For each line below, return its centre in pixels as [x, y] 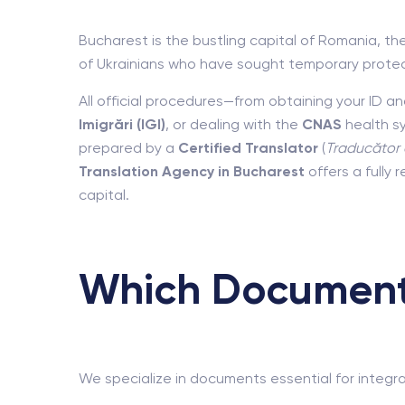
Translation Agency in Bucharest [192, 171]
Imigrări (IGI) [122, 124]
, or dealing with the [234, 124]
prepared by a [128, 148]
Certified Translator [248, 148]
